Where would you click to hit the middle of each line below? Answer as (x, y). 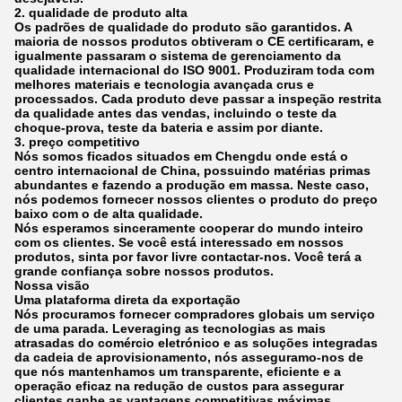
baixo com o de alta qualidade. (109, 213)
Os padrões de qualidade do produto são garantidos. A (183, 26)
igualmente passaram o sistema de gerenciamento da (178, 55)
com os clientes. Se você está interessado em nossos (179, 242)
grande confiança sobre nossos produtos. (144, 271)
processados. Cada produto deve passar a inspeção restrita (198, 98)
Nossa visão (52, 285)
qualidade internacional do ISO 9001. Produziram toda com (194, 70)
